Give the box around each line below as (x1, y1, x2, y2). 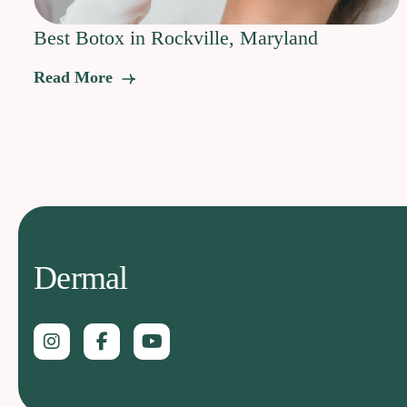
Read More (34, 68, 117, 87)
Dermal (34, 259, 128, 296)
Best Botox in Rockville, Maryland (34, 25, 318, 49)
